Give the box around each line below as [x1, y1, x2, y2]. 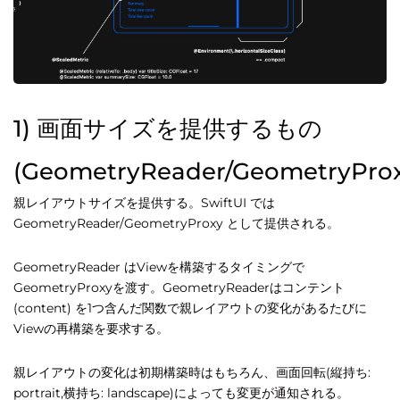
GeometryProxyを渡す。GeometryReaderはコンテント [13, 279, 345, 296]
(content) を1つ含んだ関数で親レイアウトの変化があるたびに [13, 300, 367, 317]
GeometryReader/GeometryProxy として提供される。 [13, 215, 339, 232]
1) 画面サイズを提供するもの [13, 114, 322, 144]
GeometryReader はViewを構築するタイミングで [13, 259, 304, 276]
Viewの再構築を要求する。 [13, 321, 169, 337]
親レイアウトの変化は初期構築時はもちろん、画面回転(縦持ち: [13, 364, 371, 381]
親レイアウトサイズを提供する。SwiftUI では [13, 195, 275, 212]
